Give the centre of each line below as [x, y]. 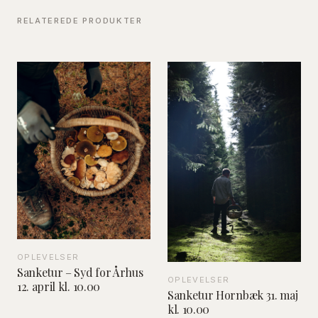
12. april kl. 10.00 [59, 287]
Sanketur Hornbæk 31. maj [233, 295]
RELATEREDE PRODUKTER [80, 20]
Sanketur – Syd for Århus [80, 273]
